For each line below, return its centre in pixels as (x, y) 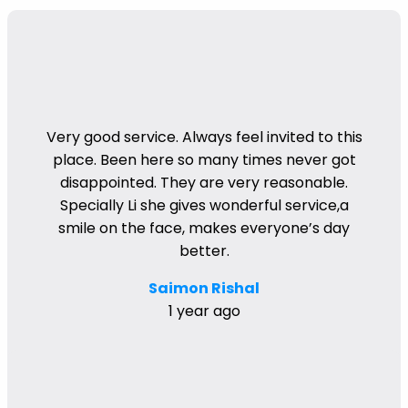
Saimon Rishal (204, 289)
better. (204, 251)
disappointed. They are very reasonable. (204, 183)
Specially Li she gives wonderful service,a (204, 206)
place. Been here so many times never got (204, 160)
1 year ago (204, 311)
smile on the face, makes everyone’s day (204, 229)
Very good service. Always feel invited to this (204, 138)
